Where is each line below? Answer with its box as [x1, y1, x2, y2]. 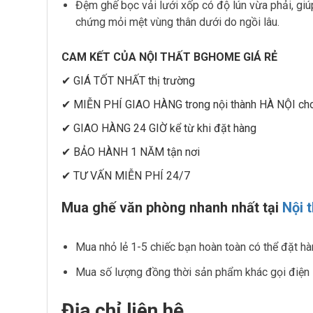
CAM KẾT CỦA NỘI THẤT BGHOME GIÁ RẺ [61, 50, 277, 64]
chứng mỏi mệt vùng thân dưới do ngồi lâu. [75, 15, 279, 29]
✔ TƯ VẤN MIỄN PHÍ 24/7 [61, 169, 190, 182]
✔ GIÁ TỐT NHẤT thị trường [61, 74, 195, 87]
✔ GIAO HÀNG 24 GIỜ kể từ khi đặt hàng [61, 122, 256, 135]
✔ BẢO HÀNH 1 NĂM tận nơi [61, 145, 200, 159]
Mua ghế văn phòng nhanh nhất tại [61, 199, 282, 216]
